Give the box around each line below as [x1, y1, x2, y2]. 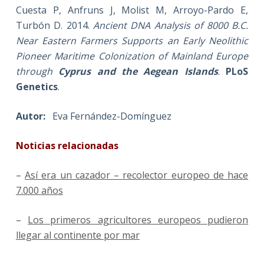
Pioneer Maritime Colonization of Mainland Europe [15, 49, 249, 62]
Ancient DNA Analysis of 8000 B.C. [93, 18, 249, 32]
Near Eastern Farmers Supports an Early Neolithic [15, 34, 249, 47]
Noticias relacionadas [15, 138, 118, 152]
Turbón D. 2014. [15, 18, 94, 32]
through [15, 64, 59, 78]
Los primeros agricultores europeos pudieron [28, 213, 249, 226]
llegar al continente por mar [15, 228, 140, 242]
